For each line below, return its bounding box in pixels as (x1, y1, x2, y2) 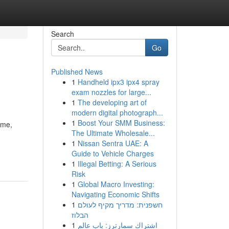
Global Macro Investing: (77, 179, 154, 189)
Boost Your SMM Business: (77, 118, 165, 128)
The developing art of (77, 97, 147, 107)
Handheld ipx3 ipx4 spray (77, 77, 159, 87)
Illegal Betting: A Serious (77, 158, 156, 169)
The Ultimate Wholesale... (71, 128, 155, 138)
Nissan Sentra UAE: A (77, 138, 148, 148)
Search (51, 29, 74, 39)
